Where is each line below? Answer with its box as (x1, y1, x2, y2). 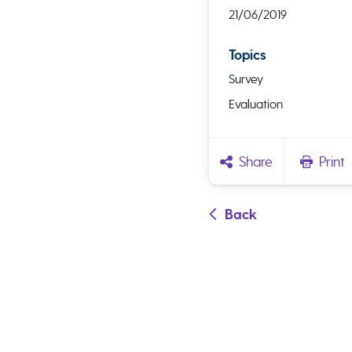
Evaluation (228, 97, 283, 112)
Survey (228, 71, 263, 86)
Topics (228, 46, 266, 64)
